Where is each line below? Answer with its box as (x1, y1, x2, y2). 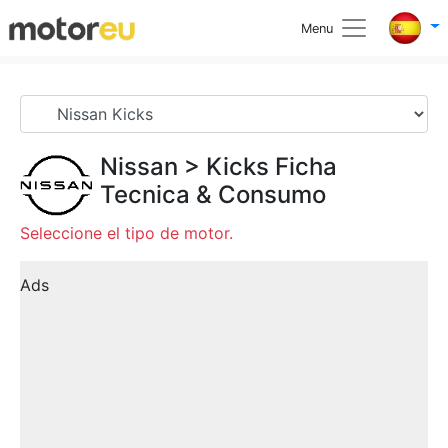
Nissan (100, 152, 178, 181)
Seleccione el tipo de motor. (20, 223, 233, 243)
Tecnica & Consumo (100, 180, 326, 209)
